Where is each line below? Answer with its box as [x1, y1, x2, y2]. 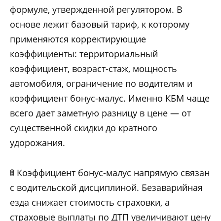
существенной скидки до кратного [10, 122, 157, 134]
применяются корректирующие [10, 33, 146, 45]
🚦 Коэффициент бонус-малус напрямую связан [10, 166, 210, 179]
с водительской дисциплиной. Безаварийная [10, 181, 203, 193]
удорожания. [10, 137, 65, 149]
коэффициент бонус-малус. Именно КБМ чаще [10, 92, 210, 105]
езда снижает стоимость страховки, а [10, 196, 170, 208]
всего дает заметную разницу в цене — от [10, 107, 191, 119]
